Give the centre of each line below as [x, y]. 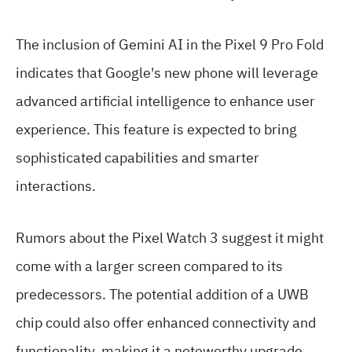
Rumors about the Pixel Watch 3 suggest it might [170, 237]
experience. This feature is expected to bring [156, 129]
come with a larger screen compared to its [149, 266]
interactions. [56, 185]
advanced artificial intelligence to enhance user [165, 101]
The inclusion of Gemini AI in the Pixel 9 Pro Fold [170, 44]
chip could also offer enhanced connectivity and [166, 322]
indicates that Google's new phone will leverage [167, 72]
